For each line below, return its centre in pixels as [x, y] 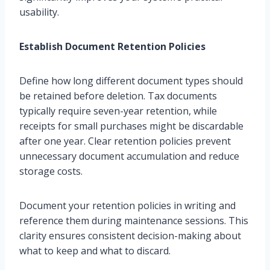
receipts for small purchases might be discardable [131, 126]
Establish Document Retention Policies [112, 47]
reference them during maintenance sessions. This [134, 221]
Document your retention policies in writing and [127, 206]
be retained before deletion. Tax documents [118, 96]
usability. [39, 12]
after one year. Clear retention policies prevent [125, 141]
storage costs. [51, 171]
